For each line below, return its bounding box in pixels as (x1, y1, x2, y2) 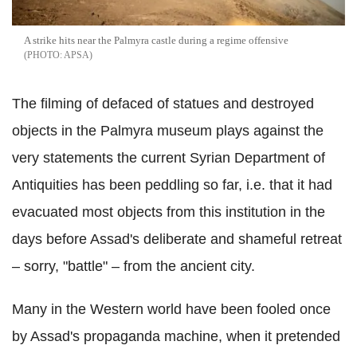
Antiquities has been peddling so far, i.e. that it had (12, 176, 332, 193)
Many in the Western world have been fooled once (12, 300, 331, 317)
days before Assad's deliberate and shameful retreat (12, 230, 342, 247)
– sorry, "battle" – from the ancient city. (12, 257, 255, 274)
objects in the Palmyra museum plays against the (12, 122, 324, 139)
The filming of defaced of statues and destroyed (12, 95, 314, 112)
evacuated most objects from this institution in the (12, 203, 325, 220)
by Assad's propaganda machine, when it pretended (12, 328, 340, 344)
